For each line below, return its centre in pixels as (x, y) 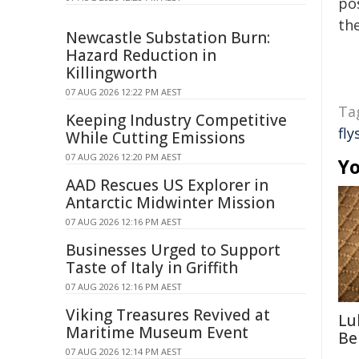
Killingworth (111, 73)
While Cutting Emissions (155, 138)
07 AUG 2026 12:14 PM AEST (124, 351)
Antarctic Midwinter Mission (170, 203)
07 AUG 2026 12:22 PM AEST (124, 92)
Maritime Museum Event (157, 333)
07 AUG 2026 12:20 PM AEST (124, 157)
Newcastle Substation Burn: (168, 38)
